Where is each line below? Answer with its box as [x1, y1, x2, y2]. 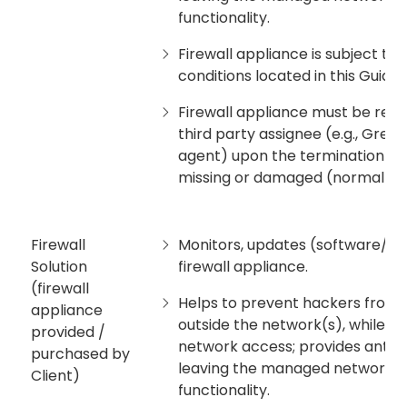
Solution [31, 256, 87, 278]
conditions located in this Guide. [178, 65, 402, 87]
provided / [31, 322, 105, 343]
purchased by [31, 343, 130, 365]
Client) [31, 365, 80, 387]
